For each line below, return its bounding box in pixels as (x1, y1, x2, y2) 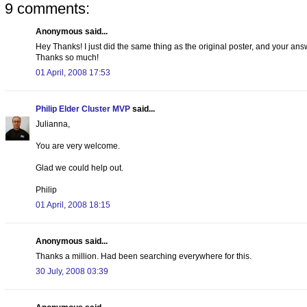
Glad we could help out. (36, 162, 123, 173)
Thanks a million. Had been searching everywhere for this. (36, 251, 251, 261)
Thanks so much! (36, 52, 99, 62)
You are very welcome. (36, 140, 120, 151)
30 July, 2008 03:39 (36, 266, 108, 276)
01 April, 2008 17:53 (36, 67, 110, 77)
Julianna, (36, 119, 70, 129)
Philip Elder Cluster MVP (36, 103, 130, 114)
